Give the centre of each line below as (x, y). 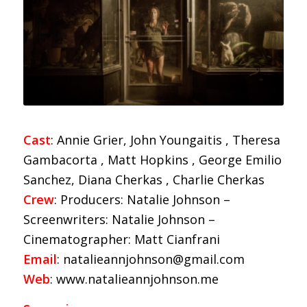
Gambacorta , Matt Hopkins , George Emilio (152, 159)
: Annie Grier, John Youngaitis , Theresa (165, 139)
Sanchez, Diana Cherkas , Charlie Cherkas (144, 179)
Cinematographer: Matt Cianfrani (121, 239)
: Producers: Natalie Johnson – (142, 199)
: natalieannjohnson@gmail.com (150, 259)
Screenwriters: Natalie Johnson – (119, 219)
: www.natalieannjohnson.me (134, 279)
